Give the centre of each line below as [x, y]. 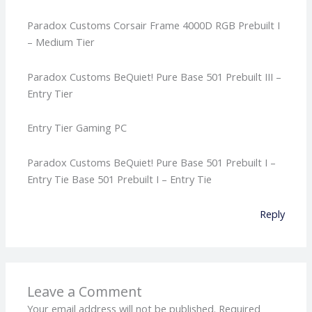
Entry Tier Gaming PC [77, 128]
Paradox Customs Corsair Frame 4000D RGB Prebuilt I [154, 25]
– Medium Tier [61, 42]
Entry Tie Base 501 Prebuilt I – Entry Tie [120, 179]
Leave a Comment [85, 291]
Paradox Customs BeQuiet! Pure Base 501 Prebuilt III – [155, 76]
